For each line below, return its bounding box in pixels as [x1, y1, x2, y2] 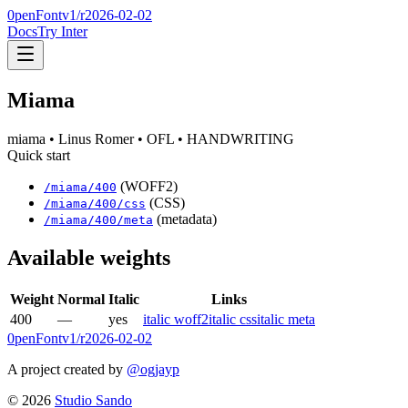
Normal [57, 291, 105, 307]
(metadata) [157, 210, 217, 227]
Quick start [7, 147, 70, 163]
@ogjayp [127, 361, 179, 377]
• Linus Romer [46, 130, 134, 147]
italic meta [257, 311, 315, 327]
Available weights [7, 245, 170, 270]
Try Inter [37, 24, 87, 39]
